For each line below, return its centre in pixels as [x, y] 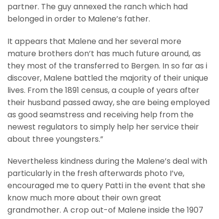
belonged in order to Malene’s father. [79, 19]
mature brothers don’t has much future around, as [104, 53]
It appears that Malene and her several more [94, 41]
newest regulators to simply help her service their [103, 127]
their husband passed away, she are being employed [109, 102]
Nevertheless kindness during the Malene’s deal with [107, 161]
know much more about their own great [84, 198]
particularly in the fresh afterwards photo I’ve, [96, 174]
